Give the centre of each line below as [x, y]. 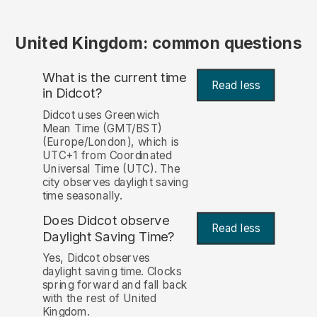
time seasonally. [82, 195]
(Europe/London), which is [110, 142]
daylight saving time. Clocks [112, 272]
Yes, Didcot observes [96, 258]
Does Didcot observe [106, 220]
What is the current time [114, 77]
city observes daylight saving [115, 182]
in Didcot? [72, 93]
